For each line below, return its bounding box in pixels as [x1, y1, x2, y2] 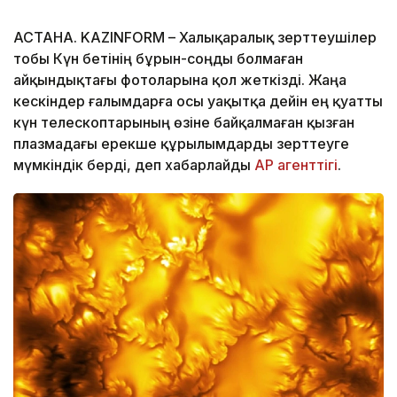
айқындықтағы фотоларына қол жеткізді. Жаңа [13, 70, 346, 89]
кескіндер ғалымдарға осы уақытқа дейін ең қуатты [13, 91, 383, 110]
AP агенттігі [254, 155, 338, 174]
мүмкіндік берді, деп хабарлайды [13, 155, 254, 174]
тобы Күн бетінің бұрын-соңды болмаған [13, 49, 303, 67]
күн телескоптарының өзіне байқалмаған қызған [13, 113, 354, 131]
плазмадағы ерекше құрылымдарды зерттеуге [13, 134, 349, 152]
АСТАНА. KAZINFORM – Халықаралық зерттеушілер [13, 27, 377, 46]
